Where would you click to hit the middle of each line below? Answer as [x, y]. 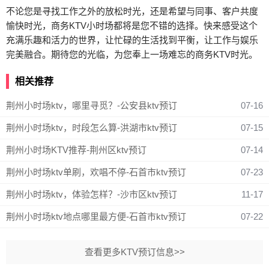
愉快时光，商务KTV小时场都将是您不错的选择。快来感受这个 [132, 26]
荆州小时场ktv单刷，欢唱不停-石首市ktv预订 [96, 172]
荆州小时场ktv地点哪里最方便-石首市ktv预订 [96, 216]
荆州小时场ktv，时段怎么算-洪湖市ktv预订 [92, 128]
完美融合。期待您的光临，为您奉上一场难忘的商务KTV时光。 [132, 54]
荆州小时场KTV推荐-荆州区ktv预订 [76, 150]
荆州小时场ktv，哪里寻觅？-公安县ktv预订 [92, 105]
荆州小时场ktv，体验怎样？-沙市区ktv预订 [92, 194]
